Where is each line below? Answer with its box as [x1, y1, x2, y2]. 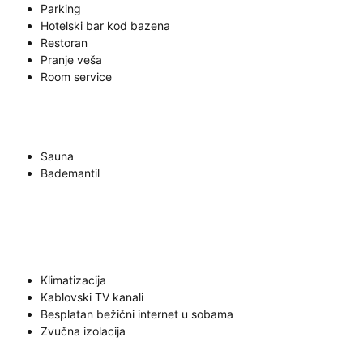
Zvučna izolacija [41, 324, 126, 338]
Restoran [41, 36, 88, 49]
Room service [41, 70, 112, 83]
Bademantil [41, 166, 100, 180]
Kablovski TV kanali [41, 290, 143, 304]
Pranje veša [41, 53, 102, 66]
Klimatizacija [41, 273, 106, 287]
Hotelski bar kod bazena [41, 19, 170, 32]
